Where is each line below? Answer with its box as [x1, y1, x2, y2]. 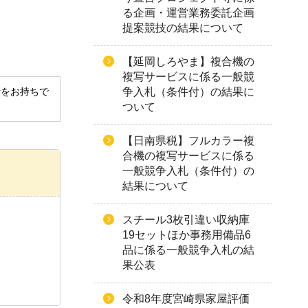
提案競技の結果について [122, 22, 243, 34]
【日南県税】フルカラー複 [122, 135, 254, 146]
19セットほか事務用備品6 [122, 229, 251, 241]
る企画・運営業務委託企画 [122, 7, 254, 19]
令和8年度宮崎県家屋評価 [122, 293, 250, 305]
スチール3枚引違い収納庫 [122, 214, 250, 225]
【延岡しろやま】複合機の [122, 56, 254, 67]
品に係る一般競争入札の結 [122, 244, 254, 256]
